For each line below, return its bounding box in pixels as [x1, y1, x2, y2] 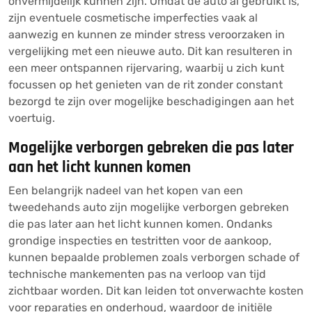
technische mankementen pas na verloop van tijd [8, 267, 266, 281]
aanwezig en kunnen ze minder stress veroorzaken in [8, 28, 285, 41]
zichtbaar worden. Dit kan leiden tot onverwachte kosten [8, 284, 304, 297]
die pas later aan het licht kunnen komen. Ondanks [8, 217, 272, 231]
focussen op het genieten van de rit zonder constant [8, 78, 283, 91]
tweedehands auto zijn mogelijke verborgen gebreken [8, 201, 289, 214]
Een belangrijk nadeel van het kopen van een [8, 184, 243, 197]
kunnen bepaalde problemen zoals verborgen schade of [8, 251, 299, 264]
